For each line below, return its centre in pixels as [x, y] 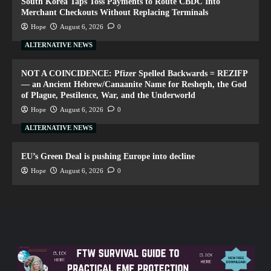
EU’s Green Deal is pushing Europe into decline [108, 156]
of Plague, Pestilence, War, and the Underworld [108, 95]
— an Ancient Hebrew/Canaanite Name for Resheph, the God [134, 84]
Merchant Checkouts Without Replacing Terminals [115, 12]
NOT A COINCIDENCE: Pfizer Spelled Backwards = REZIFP [134, 73]
